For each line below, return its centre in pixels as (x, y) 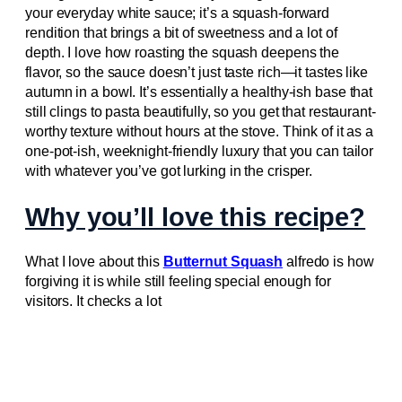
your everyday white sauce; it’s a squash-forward (178, 13)
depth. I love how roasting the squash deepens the (183, 52)
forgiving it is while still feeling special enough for (178, 282)
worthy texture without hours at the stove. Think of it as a (200, 131)
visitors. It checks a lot (93, 301)
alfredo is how (328, 262)
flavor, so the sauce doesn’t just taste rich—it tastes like (197, 72)
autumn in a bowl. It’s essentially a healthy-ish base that (199, 92)
